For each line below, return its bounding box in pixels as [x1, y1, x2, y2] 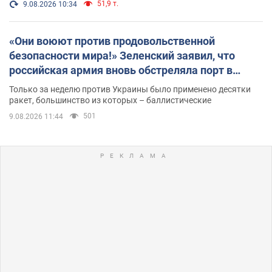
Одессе [9, 78, 46, 92]
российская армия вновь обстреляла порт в [9, 64, 233, 77]
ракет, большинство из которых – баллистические [9, 95, 211, 106]
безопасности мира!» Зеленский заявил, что [9, 49, 235, 63]
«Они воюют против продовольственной [9, 35, 215, 48]
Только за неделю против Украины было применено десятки [9, 84, 251, 95]
